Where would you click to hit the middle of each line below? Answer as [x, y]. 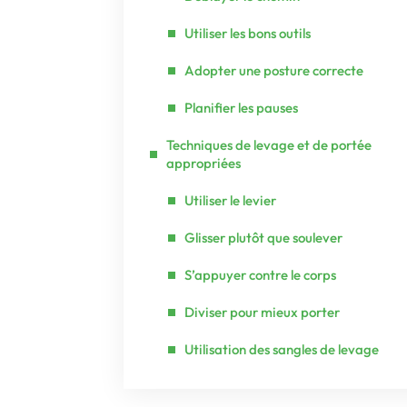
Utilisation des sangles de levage [282, 349]
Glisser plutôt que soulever [263, 238]
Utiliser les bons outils [248, 33]
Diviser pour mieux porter [262, 312]
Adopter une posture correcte [274, 70]
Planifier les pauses [241, 108]
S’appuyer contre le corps [260, 275]
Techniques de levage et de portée [269, 145]
